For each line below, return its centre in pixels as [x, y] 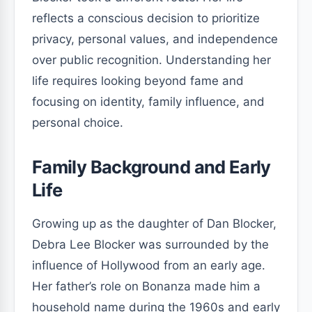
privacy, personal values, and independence [155, 39]
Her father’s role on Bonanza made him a [146, 286]
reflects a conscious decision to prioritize [146, 18]
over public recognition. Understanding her [151, 60]
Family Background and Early [151, 167]
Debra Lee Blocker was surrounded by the [150, 244]
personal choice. [78, 123]
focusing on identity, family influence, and [148, 102]
